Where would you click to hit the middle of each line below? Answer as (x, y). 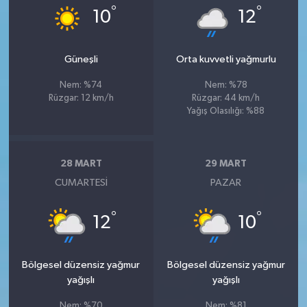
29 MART (226, 164)
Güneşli (81, 59)
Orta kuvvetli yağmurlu (226, 59)
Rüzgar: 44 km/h (226, 98)
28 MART (81, 164)
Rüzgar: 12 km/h (81, 98)
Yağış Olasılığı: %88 (226, 111)
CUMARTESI (81, 182)
